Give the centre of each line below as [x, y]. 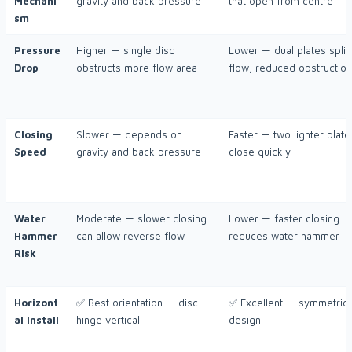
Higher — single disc [125, 51]
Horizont [36, 303]
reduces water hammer [284, 236]
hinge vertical [108, 320]
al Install [37, 320]
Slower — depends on [129, 135]
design [245, 320]
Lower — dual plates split [289, 51]
